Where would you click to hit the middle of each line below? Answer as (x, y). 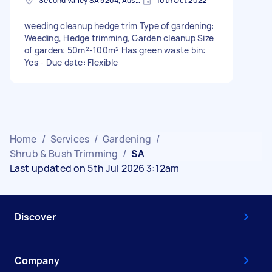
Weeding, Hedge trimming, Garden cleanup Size (119, 38)
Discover (35, 216)
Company (37, 260)
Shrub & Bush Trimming (64, 153)
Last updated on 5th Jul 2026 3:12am (95, 168)
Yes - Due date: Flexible (71, 62)
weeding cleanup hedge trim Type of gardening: (119, 25)
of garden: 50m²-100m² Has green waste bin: (115, 50)
